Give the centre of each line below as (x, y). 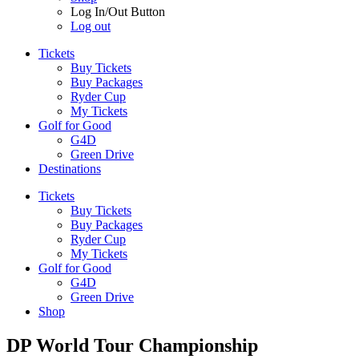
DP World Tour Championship (132, 345)
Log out (91, 26)
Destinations (70, 169)
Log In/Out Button (118, 12)
